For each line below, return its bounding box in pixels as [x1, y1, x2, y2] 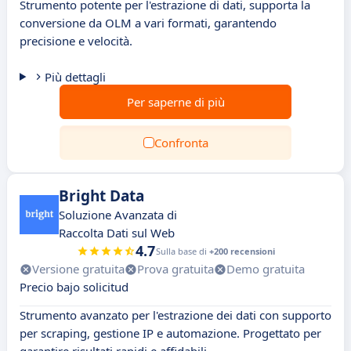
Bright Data [59, 186, 144, 206]
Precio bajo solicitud [20, 279, 128, 295]
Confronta [154, 135, 208, 150]
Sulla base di [155, 245, 209, 257]
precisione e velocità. [20, 33, 132, 49]
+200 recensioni [208, 245, 275, 257]
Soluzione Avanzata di [59, 207, 177, 223]
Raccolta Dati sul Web [59, 225, 175, 241]
